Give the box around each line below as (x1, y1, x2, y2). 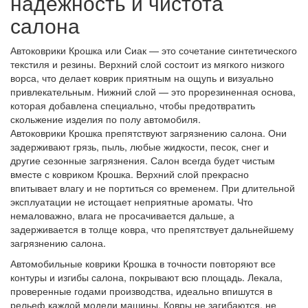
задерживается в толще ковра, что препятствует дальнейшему (10, 222, 294, 236)
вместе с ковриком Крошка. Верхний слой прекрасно (10, 167, 249, 181)
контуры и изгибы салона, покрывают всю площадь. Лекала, (10, 270, 283, 285)
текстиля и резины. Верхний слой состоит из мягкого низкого (10, 57, 285, 71)
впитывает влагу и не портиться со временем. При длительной (10, 181, 295, 195)
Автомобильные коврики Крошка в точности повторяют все (10, 256, 276, 271)
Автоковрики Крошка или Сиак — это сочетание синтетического (10, 43, 297, 58)
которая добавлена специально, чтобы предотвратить (10, 98, 255, 113)
